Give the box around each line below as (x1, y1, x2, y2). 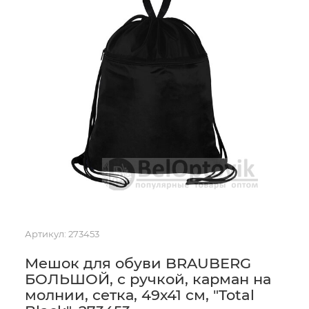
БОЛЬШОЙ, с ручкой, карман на (25, 270, 271, 288)
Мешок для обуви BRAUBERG (25, 255, 251, 272)
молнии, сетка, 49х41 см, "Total (25, 286, 255, 303)
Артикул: (25, 228, 66, 239)
